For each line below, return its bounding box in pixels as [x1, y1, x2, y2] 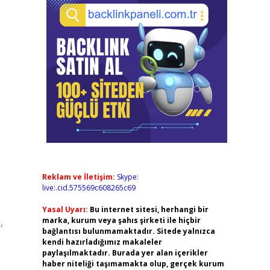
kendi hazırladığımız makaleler [42, 237, 162, 247]
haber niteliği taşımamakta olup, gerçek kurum [42, 259, 224, 269]
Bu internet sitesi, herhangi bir [89, 204, 209, 215]
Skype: [116, 172, 139, 182]
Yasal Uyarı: [42, 204, 88, 215]
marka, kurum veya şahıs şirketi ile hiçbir [42, 215, 201, 225]
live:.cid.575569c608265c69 [42, 183, 136, 193]
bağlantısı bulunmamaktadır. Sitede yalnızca [42, 226, 215, 236]
